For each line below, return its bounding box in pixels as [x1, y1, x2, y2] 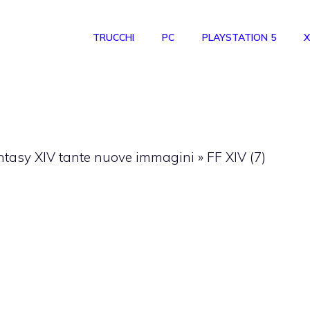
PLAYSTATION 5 [202, 31, 276, 44]
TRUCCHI [93, 31, 134, 44]
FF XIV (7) [207, 148, 266, 165]
